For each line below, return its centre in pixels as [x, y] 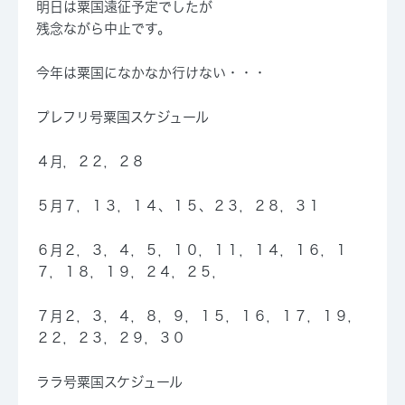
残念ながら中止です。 [104, 29]
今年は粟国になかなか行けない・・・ [151, 73]
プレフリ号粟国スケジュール [122, 118]
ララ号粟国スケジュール [109, 382]
